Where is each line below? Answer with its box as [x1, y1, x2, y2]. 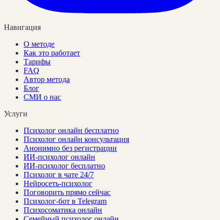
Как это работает [24, 48, 80, 57]
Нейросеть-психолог [24, 179, 92, 188]
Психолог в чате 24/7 [24, 170, 94, 179]
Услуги [4, 109, 27, 118]
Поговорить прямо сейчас [24, 188, 110, 196]
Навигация [4, 23, 41, 31]
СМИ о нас [24, 92, 61, 101]
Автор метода [24, 75, 70, 83]
